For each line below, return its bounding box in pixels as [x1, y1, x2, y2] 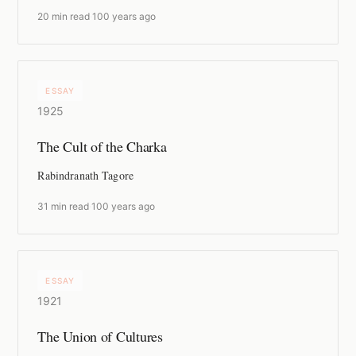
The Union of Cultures [37, 327, 163, 346]
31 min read [37, 200, 90, 213]
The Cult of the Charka [37, 137, 167, 157]
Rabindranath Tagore [37, 168, 134, 184]
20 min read [37, 10, 91, 23]
